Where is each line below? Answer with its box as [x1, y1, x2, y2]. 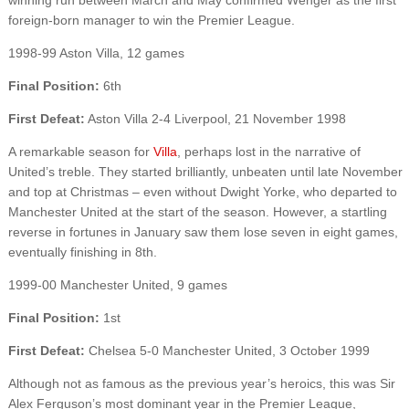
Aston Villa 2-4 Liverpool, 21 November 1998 [84, 110, 346, 126]
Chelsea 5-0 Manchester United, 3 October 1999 [84, 342, 370, 358]
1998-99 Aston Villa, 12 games [7, 45, 184, 60]
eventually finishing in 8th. [7, 244, 157, 259]
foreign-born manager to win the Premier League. [7, 12, 295, 27]
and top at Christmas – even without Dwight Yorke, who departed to [7, 184, 397, 199]
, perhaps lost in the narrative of [176, 143, 361, 159]
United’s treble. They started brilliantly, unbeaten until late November [7, 163, 403, 179]
